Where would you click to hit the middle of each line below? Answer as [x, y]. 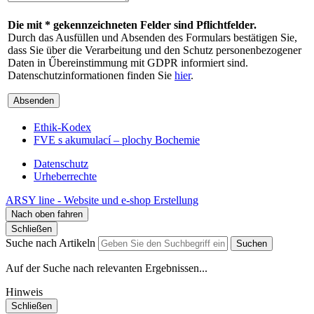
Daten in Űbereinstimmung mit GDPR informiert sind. [128, 62]
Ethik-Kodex [62, 127]
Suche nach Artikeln [52, 243]
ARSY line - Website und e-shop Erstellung [102, 200]
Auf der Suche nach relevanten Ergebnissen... [107, 268]
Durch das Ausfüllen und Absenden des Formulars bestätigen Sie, [152, 37]
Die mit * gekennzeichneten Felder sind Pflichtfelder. [132, 25]
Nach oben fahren [47, 214]
